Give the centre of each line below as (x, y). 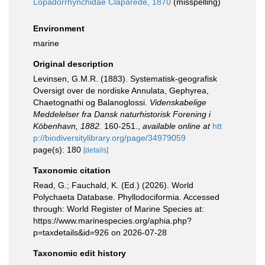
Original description (73, 64)
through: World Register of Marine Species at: (119, 209)
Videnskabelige (178, 102)
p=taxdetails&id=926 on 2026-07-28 (100, 232)
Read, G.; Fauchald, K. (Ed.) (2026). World (113, 185)
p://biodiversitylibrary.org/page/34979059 (109, 138)
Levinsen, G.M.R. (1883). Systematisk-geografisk (125, 79)
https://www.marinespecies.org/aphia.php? (112, 221)
